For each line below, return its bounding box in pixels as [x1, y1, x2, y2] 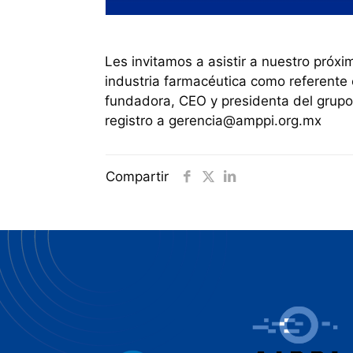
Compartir [106, 169, 169, 185]
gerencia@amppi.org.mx [169, 113, 321, 129]
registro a [105, 113, 169, 129]
